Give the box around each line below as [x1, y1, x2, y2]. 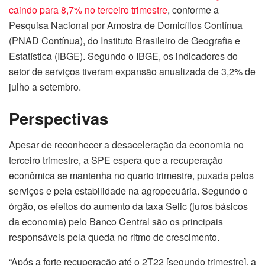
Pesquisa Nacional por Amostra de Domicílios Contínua [9, 18, 243, 32]
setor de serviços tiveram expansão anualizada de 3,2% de [9, 64, 256, 78]
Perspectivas [9, 106, 108, 130]
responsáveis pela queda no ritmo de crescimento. [9, 230, 219, 244]
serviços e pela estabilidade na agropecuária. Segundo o [9, 183, 248, 198]
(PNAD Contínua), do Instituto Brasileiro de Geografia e [9, 33, 240, 47]
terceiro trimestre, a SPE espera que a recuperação [9, 153, 223, 167]
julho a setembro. [9, 79, 81, 93]
